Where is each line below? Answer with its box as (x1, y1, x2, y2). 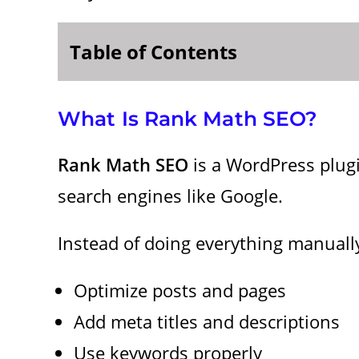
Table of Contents (70, 38, 237, 65)
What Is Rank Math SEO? (58, 106, 318, 131)
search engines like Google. (58, 183, 283, 208)
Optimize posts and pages (74, 277, 286, 302)
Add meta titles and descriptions (74, 309, 340, 333)
